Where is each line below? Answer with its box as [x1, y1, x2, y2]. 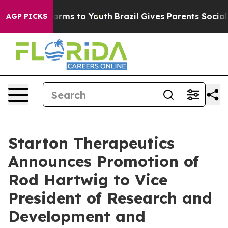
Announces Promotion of [8, 152, 199, 171]
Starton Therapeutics [8, 133, 175, 153]
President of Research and [8, 188, 212, 208]
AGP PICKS [6, 12, 47, 21]
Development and [8, 207, 146, 226]
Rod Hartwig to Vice [8, 170, 167, 189]
